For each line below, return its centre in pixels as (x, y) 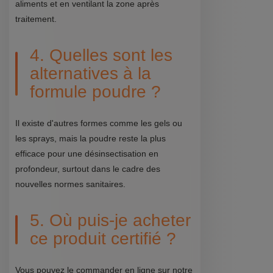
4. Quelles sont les (101, 55)
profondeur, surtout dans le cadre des (88, 168)
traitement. (36, 19)
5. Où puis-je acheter (110, 220)
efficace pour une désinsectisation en (87, 153)
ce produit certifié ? (103, 238)
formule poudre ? (95, 91)
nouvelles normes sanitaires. (70, 184)
